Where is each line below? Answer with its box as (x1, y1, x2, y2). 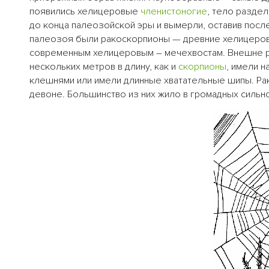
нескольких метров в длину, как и (29, 61, 178, 73)
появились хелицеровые (29, 5, 141, 18)
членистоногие (141, 5, 207, 18)
